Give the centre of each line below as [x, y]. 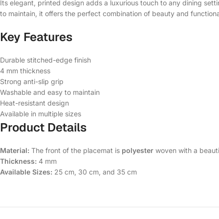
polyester [138, 150]
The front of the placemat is [76, 150]
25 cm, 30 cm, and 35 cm [95, 172]
